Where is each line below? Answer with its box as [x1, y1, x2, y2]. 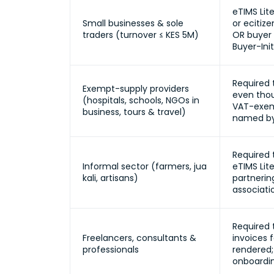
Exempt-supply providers [83, 83, 189, 95]
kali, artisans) [83, 172, 138, 184]
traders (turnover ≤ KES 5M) [83, 29, 199, 41]
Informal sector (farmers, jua [83, 160, 207, 172]
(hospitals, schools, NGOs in [83, 94, 199, 106]
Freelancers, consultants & [83, 232, 196, 244]
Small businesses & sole [83, 17, 183, 29]
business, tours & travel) [83, 106, 186, 118]
